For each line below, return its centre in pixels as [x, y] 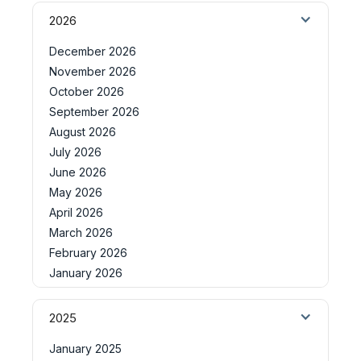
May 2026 [76, 192]
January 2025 [85, 348]
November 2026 [93, 71]
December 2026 [93, 51]
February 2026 [88, 252]
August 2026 [83, 131]
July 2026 [75, 151]
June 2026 [78, 172]
